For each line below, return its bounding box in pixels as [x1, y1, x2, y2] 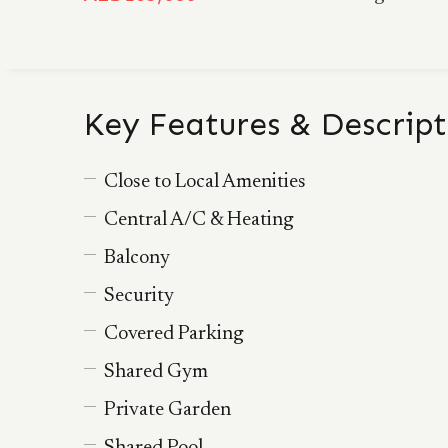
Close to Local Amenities [104, 172, 306, 192]
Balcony [104, 248, 170, 268]
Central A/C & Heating [104, 210, 294, 230]
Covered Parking [104, 324, 244, 344]
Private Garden [104, 400, 231, 420]
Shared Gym [104, 362, 208, 382]
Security [104, 286, 174, 306]
